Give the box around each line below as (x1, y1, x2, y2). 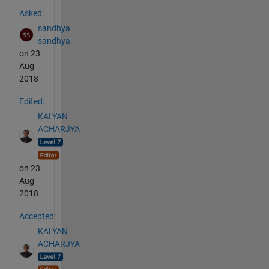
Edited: (19, 97, 44, 107)
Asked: (19, 8, 44, 19)
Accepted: (19, 211, 56, 222)
